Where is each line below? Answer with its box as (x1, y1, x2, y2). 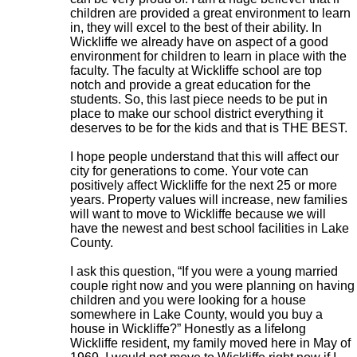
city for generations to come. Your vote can (69, 164, 308, 178)
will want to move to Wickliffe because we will (69, 207, 326, 221)
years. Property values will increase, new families (69, 193, 347, 206)
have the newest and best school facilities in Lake (69, 222, 349, 235)
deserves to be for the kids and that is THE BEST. (69, 121, 347, 135)
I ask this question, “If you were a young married (69, 265, 338, 278)
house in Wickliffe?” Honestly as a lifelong (69, 322, 306, 335)
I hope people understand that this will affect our (69, 150, 339, 163)
